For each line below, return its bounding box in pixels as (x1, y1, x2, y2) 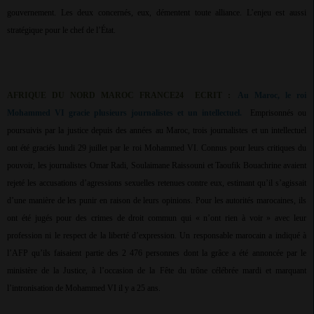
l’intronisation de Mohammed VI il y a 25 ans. (7, 283, 161, 294)
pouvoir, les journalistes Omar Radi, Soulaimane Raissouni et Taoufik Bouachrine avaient (7, 161, 306, 171)
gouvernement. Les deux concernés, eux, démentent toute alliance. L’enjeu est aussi (7, 8, 306, 18)
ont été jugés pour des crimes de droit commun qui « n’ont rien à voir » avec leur (7, 213, 306, 224)
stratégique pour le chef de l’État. (7, 25, 116, 36)
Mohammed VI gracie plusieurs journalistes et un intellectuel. (7, 108, 250, 118)
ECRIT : (195, 90, 231, 101)
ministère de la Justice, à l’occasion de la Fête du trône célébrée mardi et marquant (7, 266, 306, 276)
